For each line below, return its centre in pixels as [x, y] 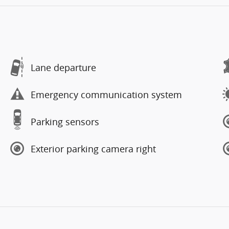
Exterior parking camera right [93, 148]
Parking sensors [65, 121]
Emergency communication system [106, 94]
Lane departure [63, 67]
